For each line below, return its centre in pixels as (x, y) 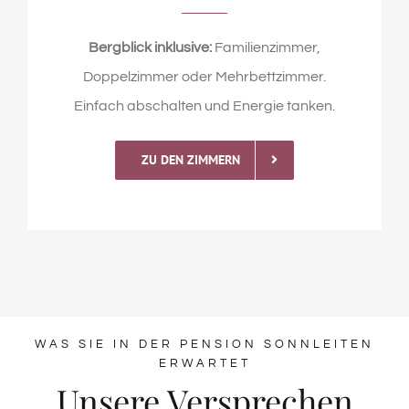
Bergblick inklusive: (152, 47)
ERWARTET (204, 363)
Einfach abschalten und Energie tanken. (204, 105)
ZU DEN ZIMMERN (191, 159)
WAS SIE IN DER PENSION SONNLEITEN (204, 344)
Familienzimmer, (267, 47)
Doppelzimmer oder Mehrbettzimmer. (204, 76)
